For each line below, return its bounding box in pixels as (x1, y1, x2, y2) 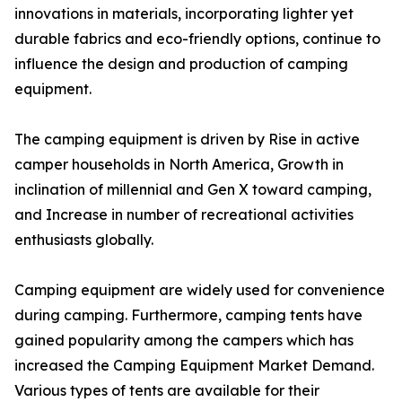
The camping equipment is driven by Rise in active (14, 130, 360, 149)
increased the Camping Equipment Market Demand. (14, 356, 374, 375)
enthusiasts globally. (14, 231, 153, 249)
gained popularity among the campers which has (14, 331, 354, 350)
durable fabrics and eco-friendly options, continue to (14, 30, 380, 48)
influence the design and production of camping (14, 55, 348, 74)
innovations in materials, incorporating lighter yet (14, 4, 354, 23)
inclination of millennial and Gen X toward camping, (14, 180, 371, 199)
